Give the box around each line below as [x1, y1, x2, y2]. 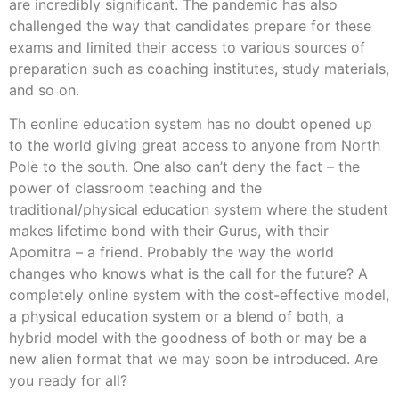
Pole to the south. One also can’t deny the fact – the [9, 158, 360, 176]
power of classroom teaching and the [9, 179, 262, 198]
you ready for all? [9, 371, 127, 390]
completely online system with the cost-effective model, [9, 286, 389, 305]
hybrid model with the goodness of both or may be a [9, 329, 367, 347]
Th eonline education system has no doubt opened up [9, 115, 372, 134]
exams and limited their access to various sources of [9, 37, 365, 56]
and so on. [9, 80, 79, 99]
